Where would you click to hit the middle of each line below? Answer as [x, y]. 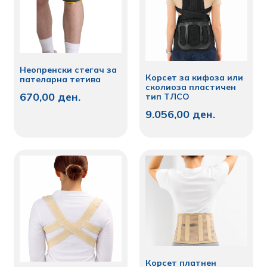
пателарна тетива [60, 79]
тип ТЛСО [167, 96]
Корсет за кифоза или [194, 77]
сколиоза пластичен [191, 87]
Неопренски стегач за [69, 69]
